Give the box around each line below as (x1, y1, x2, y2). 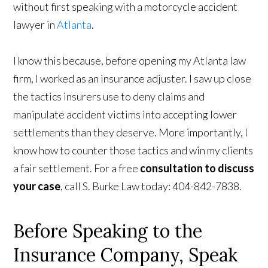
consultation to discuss (140, 162, 255, 175)
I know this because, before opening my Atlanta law (13, 54, 246, 67)
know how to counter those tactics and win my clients (13, 144, 254, 157)
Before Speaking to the (13, 220, 203, 242)
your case (13, 179, 61, 193)
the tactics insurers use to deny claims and (13, 90, 205, 103)
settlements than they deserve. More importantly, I (13, 126, 248, 139)
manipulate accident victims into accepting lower (13, 108, 237, 121)
